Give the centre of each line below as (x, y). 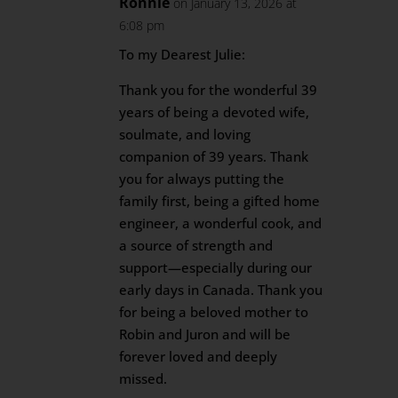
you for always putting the (202, 179)
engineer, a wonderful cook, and (221, 223)
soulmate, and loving (185, 134)
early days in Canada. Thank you (221, 290)
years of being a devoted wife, (215, 112)
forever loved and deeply (199, 356)
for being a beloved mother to (214, 312)
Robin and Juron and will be (205, 334)
